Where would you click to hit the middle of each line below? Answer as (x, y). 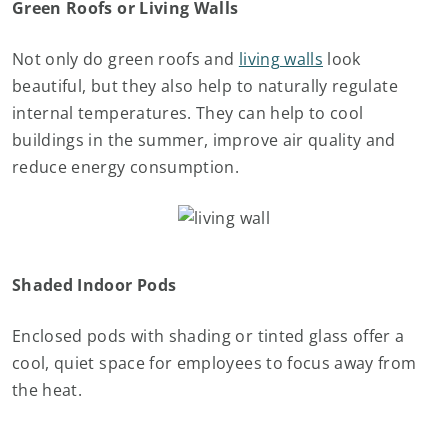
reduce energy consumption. (126, 167)
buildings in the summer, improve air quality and (204, 140)
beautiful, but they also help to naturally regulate (205, 86)
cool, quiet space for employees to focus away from (214, 363)
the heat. (47, 390)
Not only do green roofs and (125, 59)
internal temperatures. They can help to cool (188, 113)
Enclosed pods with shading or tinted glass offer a (208, 336)
